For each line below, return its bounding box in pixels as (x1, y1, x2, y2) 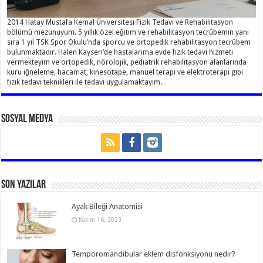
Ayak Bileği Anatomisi (72, 201, 143, 211)
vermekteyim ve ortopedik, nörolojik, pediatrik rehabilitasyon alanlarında (7, 58, 247, 66)
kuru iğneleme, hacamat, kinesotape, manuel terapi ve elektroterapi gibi (7, 68, 244, 76)
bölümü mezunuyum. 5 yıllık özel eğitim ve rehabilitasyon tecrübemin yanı (7, 28, 249, 36)
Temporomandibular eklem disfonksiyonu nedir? (72, 249, 236, 259)
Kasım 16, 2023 (79, 215, 122, 223)
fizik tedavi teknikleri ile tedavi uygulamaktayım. (7, 77, 163, 86)
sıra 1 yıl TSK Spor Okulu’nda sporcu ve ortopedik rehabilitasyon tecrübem (7, 38, 251, 46)
